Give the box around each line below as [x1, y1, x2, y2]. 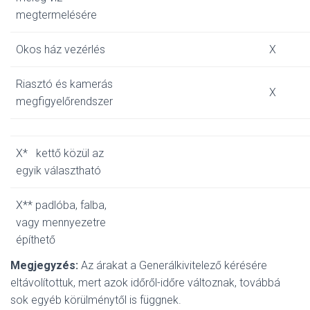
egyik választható [16, 164, 101, 177]
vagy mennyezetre [16, 216, 106, 229]
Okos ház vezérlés [16, 43, 105, 56]
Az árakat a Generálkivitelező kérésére [81, 259, 267, 272]
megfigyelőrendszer [16, 95, 113, 108]
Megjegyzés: [10, 259, 81, 272]
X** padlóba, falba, [16, 199, 107, 212]
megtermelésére [16, 8, 97, 21]
